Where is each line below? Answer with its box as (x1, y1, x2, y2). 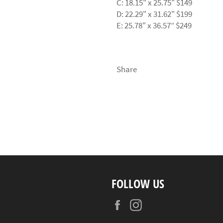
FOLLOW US (111, 175, 164, 192)
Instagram (146, 198, 183, 209)
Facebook (128, 198, 161, 209)
